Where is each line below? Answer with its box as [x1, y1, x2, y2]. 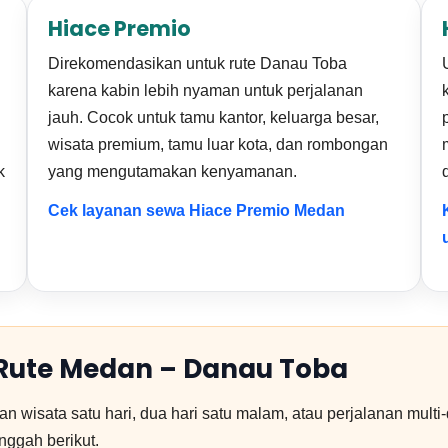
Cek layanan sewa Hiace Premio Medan [48, 202, 346, 219]
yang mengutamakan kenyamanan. [48, 163, 298, 180]
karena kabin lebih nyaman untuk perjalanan [48, 82, 364, 99]
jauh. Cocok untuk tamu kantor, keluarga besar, [48, 109, 380, 126]
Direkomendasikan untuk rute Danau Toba [48, 55, 348, 72]
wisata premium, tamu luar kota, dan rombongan [48, 136, 389, 153]
